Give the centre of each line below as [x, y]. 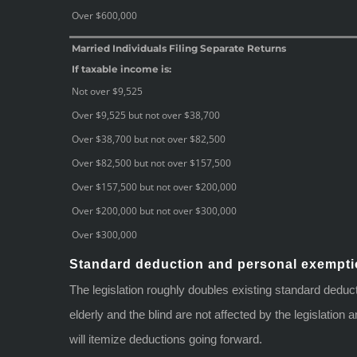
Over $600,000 [104, 15]
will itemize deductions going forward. [166, 339]
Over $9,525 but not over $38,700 [146, 115]
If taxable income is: [122, 69]
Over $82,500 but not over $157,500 [151, 163]
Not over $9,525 [107, 91]
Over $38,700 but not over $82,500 [149, 139]
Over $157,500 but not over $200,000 [154, 186]
